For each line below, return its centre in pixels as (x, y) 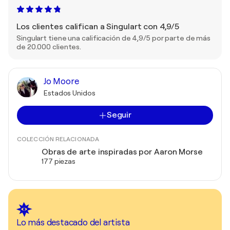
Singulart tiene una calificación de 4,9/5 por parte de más (114, 38)
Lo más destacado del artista (73, 223)
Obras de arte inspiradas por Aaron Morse (122, 152)
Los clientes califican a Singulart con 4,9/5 (98, 27)
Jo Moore (61, 81)
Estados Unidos (70, 93)
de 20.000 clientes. (49, 47)
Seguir (119, 115)
